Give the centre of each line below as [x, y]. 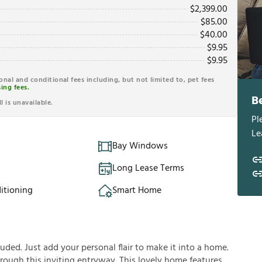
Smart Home [137, 191]
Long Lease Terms [148, 169]
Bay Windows [140, 146]
